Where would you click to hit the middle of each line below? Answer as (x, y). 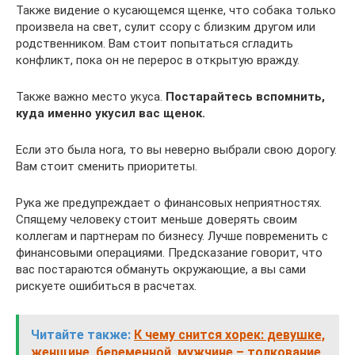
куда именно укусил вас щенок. (111, 113)
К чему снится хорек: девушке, (229, 334)
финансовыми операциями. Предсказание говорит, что (169, 252)
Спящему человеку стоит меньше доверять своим (157, 219)
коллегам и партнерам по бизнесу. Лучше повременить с (172, 236)
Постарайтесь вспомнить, (245, 96)
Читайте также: (81, 334)
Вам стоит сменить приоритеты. (107, 166)
